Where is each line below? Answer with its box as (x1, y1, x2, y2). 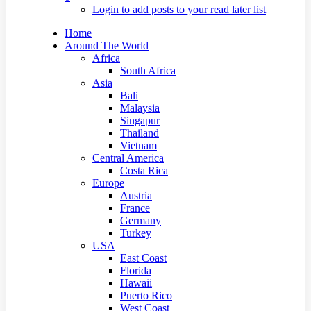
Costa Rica (120, 165, 168, 176)
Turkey (120, 227, 151, 239)
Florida (120, 264, 151, 276)
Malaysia (120, 102, 160, 114)
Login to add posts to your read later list (92, 3, 266, 15)
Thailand (120, 127, 159, 139)
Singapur (120, 115, 160, 126)
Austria (120, 190, 152, 201)
